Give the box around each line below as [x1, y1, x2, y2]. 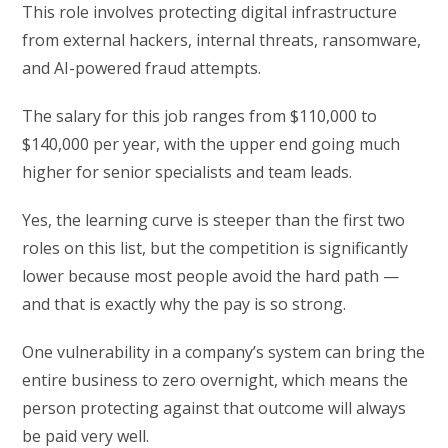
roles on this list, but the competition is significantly [22, 237, 409, 260]
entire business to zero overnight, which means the [22, 369, 409, 392]
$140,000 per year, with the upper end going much [22, 133, 401, 156]
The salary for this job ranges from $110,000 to [22, 105, 378, 128]
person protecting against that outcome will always [22, 397, 407, 420]
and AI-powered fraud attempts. [22, 57, 262, 80]
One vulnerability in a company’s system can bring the [22, 341, 426, 364]
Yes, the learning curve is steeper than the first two [22, 209, 406, 232]
